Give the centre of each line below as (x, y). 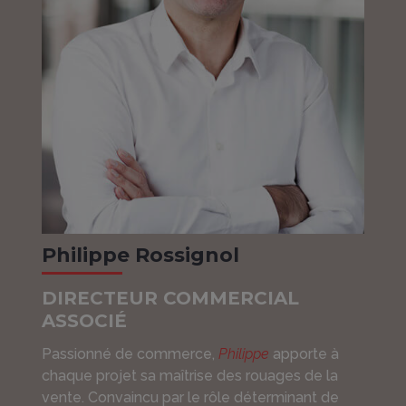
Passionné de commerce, (130, 354)
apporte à (304, 354)
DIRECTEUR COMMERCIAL (170, 298)
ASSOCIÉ (84, 320)
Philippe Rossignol (140, 256)
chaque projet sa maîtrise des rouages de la (189, 376)
